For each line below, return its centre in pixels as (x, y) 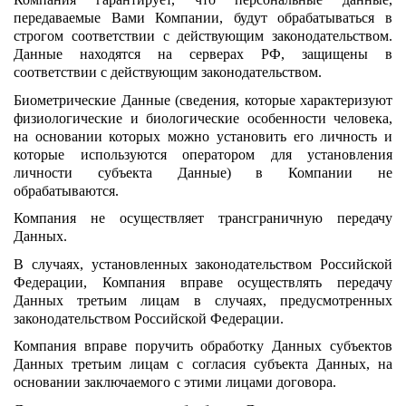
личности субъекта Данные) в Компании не (203, 172)
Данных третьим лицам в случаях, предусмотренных (203, 300)
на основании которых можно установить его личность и (203, 136)
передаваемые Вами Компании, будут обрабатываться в (203, 17)
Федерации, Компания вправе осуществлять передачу (203, 282)
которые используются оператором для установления (203, 154)
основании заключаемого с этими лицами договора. (175, 382)
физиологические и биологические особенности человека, (203, 118)
